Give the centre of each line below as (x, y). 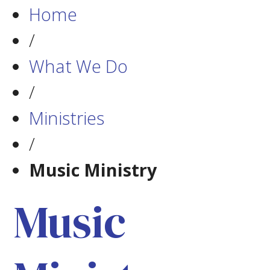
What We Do (78, 66)
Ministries (67, 118)
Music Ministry (93, 170)
